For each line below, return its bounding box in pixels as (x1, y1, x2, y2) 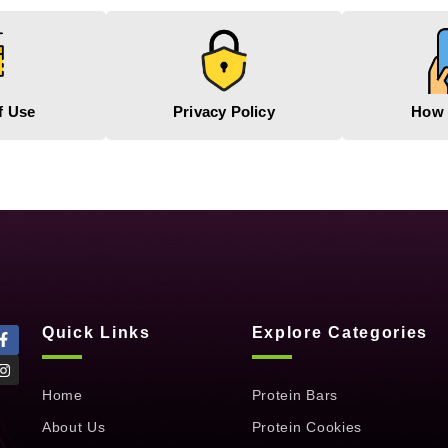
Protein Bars (251, 386, 338, 403)
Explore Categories (251, 323, 429, 341)
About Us (41, 418, 106, 435)
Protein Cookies (251, 418, 363, 435)
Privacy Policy (173, 102, 275, 120)
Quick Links (41, 323, 151, 341)
